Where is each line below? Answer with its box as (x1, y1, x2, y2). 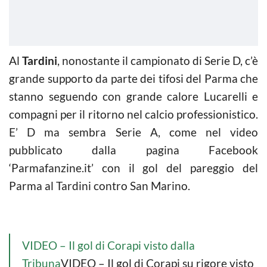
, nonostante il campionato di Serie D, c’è (57, 53, 258, 67)
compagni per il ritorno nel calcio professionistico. (9, 107, 258, 121)
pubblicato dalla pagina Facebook (9, 142, 258, 157)
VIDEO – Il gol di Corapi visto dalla (22, 238, 195, 252)
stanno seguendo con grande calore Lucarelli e (9, 89, 258, 103)
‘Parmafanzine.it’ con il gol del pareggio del (9, 160, 258, 175)
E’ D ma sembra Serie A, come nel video (9, 125, 258, 139)
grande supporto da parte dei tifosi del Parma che (9, 71, 258, 85)
